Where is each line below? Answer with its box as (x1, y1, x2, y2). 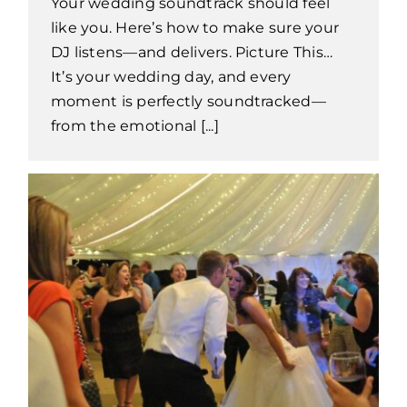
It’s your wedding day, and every (50, 67, 292, 85)
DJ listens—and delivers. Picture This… (50, 43, 333, 61)
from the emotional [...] (50, 116, 219, 134)
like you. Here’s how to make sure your (50, 18, 340, 36)
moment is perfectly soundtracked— (50, 92, 326, 110)
